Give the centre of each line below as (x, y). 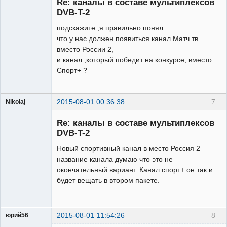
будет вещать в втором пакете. (108, 181)
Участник (19, 111)
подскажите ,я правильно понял (110, 28)
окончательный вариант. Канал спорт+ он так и (135, 170)
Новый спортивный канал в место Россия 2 (128, 149)
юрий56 (17, 215)
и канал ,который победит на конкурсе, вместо (134, 60)
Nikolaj (15, 102)
